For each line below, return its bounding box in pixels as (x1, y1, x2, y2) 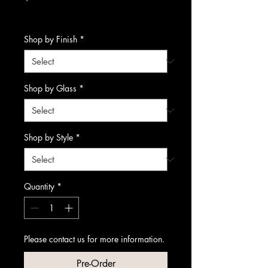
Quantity (24, 181, 54, 192)
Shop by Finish (24, 33, 77, 45)
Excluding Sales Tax (24, 8, 95, 19)
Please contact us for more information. (24, 233, 165, 245)
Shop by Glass (24, 83, 77, 94)
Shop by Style (24, 132, 73, 143)
